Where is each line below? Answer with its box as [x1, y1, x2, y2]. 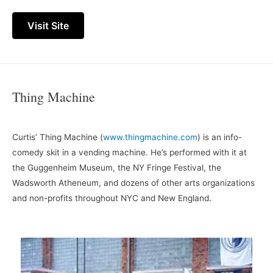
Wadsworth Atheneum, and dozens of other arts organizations [12, 178, 255, 188]
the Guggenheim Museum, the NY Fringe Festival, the [12, 163, 221, 173]
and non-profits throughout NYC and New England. [12, 193, 211, 204]
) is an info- [197, 132, 242, 143]
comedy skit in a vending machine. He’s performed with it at [12, 147, 247, 158]
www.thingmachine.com [103, 132, 197, 143]
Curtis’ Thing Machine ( [12, 132, 103, 143]
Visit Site [27, 19, 69, 32]
